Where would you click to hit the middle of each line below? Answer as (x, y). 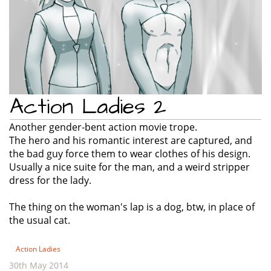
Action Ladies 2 (88, 107)
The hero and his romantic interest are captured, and (131, 141)
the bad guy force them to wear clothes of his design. (130, 154)
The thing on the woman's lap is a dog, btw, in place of (132, 207)
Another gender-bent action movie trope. (103, 127)
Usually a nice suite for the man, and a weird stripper (129, 167)
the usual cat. (40, 220)
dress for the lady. (50, 181)
